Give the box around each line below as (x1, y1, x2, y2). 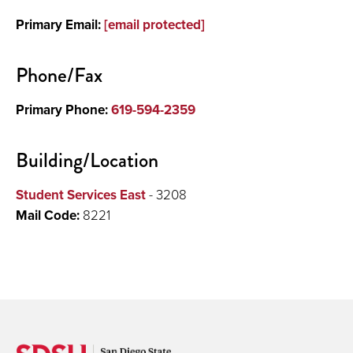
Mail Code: (16, 206, 83, 225)
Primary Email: (16, 15, 104, 34)
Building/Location (16, 146, 158, 175)
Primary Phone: (16, 100, 111, 119)
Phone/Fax (16, 61, 102, 90)
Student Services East (16, 185, 146, 204)
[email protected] (104, 15, 205, 34)
